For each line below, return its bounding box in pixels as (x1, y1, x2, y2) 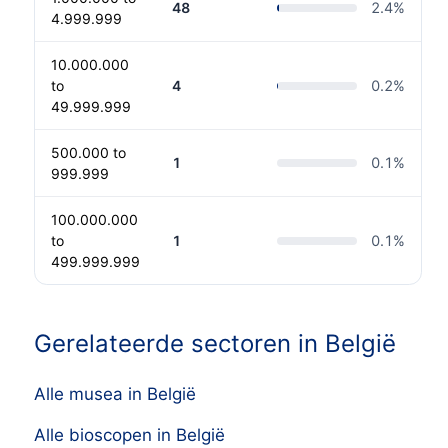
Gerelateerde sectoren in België (33, 328, 396, 358)
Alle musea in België (33, 384, 196, 405)
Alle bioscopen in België (33, 425, 225, 446)
